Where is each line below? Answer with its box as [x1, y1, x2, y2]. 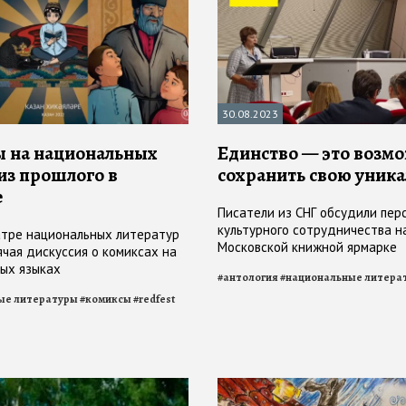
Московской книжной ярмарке [217, 238, 397, 256]
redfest [139, 292, 175, 307]
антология [223, 270, 278, 285]
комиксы [85, 292, 131, 307]
